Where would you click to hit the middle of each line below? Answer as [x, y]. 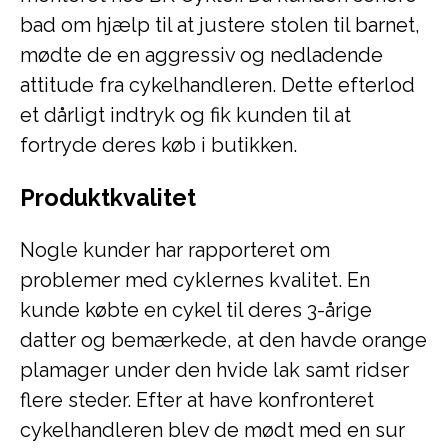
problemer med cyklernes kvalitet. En [195, 280]
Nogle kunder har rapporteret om [175, 250]
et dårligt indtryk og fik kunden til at [185, 115]
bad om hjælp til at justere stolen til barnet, [220, 25]
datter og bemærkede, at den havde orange [223, 340]
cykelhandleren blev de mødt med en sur [212, 430]
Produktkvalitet [108, 197]
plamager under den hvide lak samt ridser [214, 370]
